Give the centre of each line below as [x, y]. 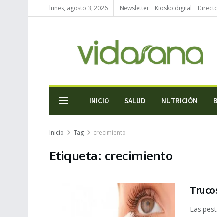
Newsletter [134, 8]
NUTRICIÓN [179, 101]
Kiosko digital [173, 8]
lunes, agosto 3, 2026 [78, 8]
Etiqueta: [77, 155]
